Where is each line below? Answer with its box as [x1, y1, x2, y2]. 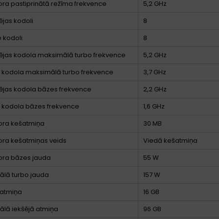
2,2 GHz [143, 84, 167, 94]
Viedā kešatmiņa [143, 135, 197, 145]
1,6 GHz [143, 101, 165, 111]
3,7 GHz [143, 67, 166, 77]
